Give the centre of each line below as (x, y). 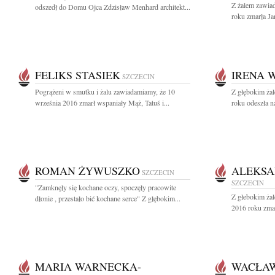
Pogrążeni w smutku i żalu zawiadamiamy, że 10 (105, 91)
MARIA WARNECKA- (88, 266)
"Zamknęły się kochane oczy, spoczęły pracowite (106, 187)
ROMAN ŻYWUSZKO (87, 171)
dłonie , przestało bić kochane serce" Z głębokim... (108, 198)
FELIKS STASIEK (78, 75)
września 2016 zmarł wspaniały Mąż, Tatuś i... (102, 103)
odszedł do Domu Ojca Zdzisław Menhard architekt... (113, 7)
